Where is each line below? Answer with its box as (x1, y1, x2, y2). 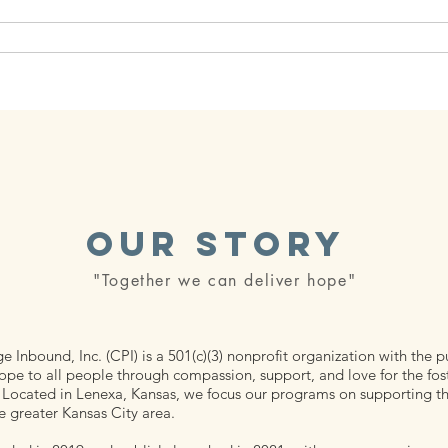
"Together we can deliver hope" (93, 269, 357, 291)
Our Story (86, 221, 347, 265)
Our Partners (105, 25, 213, 49)
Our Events (340, 25, 432, 49)
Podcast (243, 25, 310, 49)
